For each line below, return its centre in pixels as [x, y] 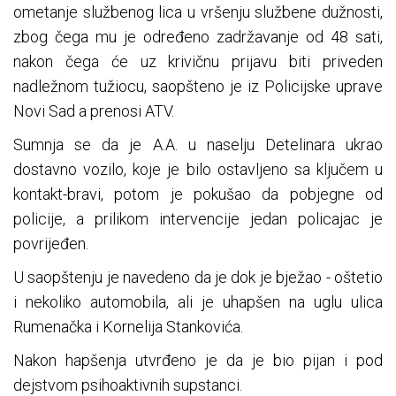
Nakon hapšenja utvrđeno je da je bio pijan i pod [198, 361]
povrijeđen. [51, 244]
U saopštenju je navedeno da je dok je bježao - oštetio [198, 278]
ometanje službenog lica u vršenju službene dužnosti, [198, 12]
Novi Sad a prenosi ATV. [94, 111]
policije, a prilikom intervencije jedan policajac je [198, 219]
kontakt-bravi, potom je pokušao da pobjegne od [198, 194]
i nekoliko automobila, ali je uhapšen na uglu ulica [198, 302]
